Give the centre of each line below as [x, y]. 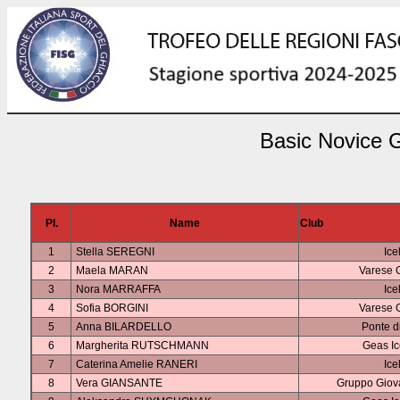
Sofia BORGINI [112, 308]
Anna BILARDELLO [124, 327]
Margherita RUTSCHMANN [142, 346]
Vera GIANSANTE [119, 383]
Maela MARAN [112, 271]
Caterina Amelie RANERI [137, 364]
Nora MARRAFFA [118, 289]
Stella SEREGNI [115, 252]
